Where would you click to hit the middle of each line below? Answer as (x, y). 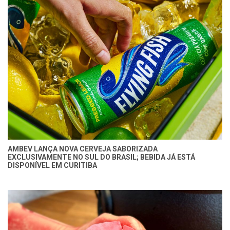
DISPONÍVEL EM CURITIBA (52, 165)
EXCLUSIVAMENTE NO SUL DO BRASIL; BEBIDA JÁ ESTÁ (101, 157)
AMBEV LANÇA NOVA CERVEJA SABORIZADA (83, 149)
